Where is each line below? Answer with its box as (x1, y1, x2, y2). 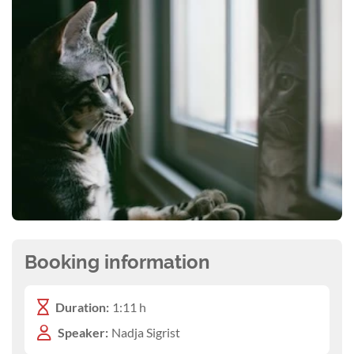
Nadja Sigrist (111, 324, 180, 340)
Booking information (24, 250, 210, 273)
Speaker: (58, 324, 108, 340)
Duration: (55, 299, 109, 314)
